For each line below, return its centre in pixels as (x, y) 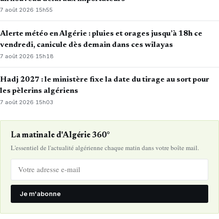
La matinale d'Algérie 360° (60, 135)
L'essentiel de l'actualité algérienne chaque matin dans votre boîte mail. (105, 147)
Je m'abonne (40, 194)
